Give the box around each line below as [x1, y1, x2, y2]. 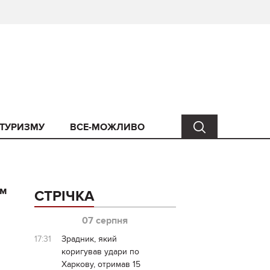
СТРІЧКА [34, 187, 94, 205]
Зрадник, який [61, 234, 117, 244]
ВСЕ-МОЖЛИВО [70, 121, 145, 133]
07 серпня [82, 215, 128, 227]
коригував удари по [61, 246, 139, 257]
